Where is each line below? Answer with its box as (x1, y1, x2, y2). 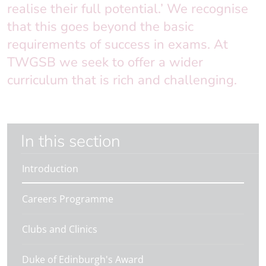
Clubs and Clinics (22, 223, 97, 236)
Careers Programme (22, 192, 113, 205)
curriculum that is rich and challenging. (7, 71, 237, 89)
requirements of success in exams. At (7, 36, 228, 53)
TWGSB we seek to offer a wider (7, 53, 203, 71)
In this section (25, 130, 121, 153)
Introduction (22, 162, 78, 175)
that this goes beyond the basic (7, 18, 194, 36)
